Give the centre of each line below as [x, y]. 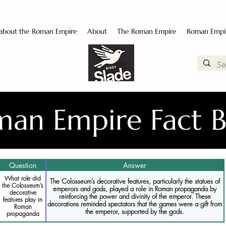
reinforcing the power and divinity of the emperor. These [135, 196]
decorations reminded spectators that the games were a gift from [135, 204]
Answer [135, 165]
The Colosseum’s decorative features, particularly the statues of [135, 181]
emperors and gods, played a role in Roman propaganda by [135, 188]
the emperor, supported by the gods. [135, 211]
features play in [23, 200]
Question [23, 165]
